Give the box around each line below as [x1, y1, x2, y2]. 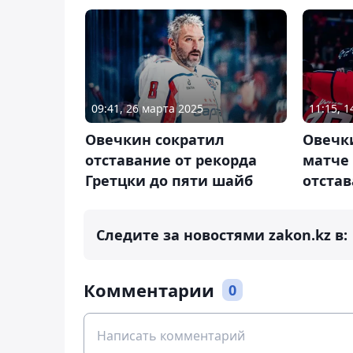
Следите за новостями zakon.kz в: [96, 225, 347, 244]
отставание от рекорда [85, 150, 257, 169]
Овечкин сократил [85, 129, 225, 149]
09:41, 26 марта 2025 [91, 100, 203, 116]
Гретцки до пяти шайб [85, 170, 253, 190]
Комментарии [84, 277, 214, 302]
